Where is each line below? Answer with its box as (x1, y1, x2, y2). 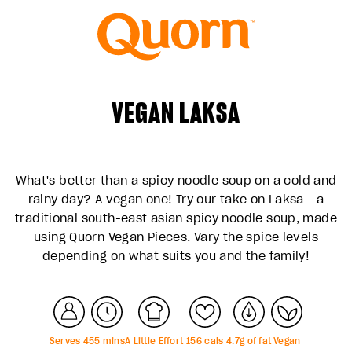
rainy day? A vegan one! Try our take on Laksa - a (27, 191, 324, 207)
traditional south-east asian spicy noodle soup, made (15, 210, 337, 225)
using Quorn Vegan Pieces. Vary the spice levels (33, 229, 319, 244)
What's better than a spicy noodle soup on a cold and (15, 172, 337, 188)
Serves (49, 335, 83, 346)
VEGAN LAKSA (112, 94, 240, 130)
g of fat (240, 335, 272, 346)
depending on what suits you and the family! (42, 247, 310, 263)
